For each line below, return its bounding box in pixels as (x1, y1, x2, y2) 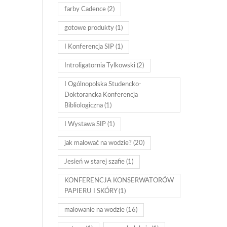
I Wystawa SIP (64, 121, 106, 128)
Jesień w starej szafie (64, 159, 125, 165)
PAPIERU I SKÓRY (64, 188, 117, 195)
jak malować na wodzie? (64, 140, 132, 146)
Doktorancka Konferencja (64, 92, 138, 98)
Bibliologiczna (64, 102, 103, 109)
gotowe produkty (64, 25, 114, 31)
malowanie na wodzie (64, 207, 125, 213)
